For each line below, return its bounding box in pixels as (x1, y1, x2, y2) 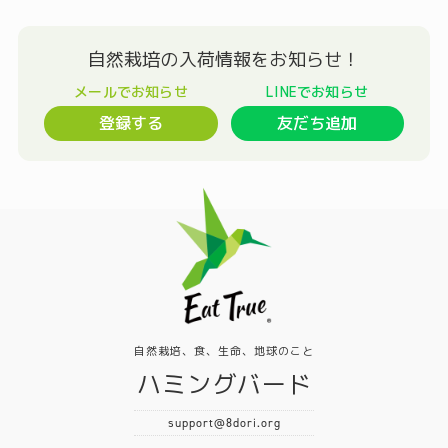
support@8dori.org (167, 415, 281, 431)
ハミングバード (136, 367, 312, 401)
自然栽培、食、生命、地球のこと (134, 343, 314, 359)
